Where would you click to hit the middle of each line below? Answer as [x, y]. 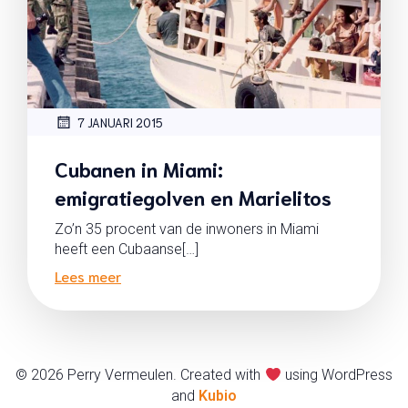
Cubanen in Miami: [139, 168]
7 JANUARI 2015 [120, 122]
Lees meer [88, 275]
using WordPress [337, 375]
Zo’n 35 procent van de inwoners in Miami [187, 229]
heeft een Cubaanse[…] [127, 249]
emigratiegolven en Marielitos [193, 196]
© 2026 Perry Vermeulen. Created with [140, 375]
